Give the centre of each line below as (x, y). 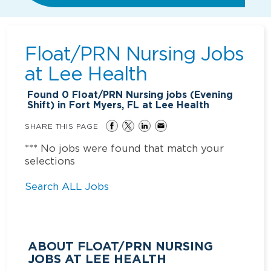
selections (50, 161)
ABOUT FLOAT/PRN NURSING (121, 246)
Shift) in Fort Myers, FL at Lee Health (119, 105)
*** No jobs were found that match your (125, 148)
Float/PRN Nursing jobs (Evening (151, 94)
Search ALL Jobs (67, 186)
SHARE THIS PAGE (62, 126)
